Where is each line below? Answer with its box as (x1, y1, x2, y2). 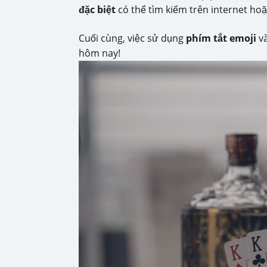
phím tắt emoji (186, 32, 256, 45)
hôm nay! (79, 46, 120, 60)
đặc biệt (79, 3, 116, 16)
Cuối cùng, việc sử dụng (79, 32, 186, 45)
